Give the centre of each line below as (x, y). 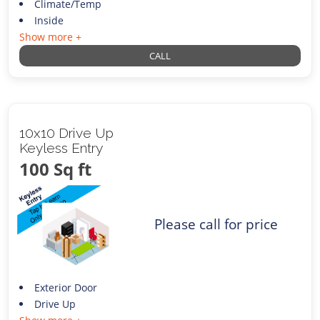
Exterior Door (65, 287)
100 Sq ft (56, 169)
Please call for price (216, 224)
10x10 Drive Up (67, 132)
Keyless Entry (61, 147)
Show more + (51, 36)
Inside (49, 20)
